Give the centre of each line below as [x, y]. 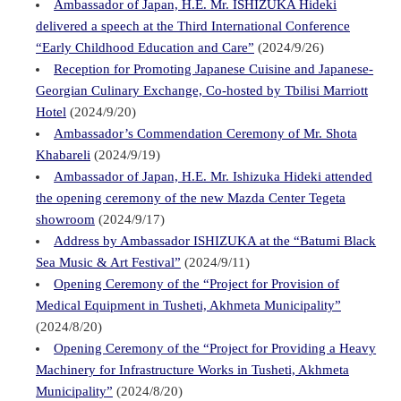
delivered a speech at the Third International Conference [193, 26]
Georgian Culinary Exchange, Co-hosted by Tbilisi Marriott [202, 90]
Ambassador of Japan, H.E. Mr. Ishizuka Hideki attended [213, 176]
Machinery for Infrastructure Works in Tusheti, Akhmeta [192, 369]
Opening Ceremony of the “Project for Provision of [197, 283]
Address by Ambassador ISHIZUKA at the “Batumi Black [215, 240]
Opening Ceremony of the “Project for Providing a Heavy [215, 348]
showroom [65, 219]
